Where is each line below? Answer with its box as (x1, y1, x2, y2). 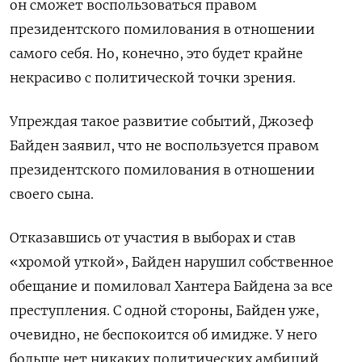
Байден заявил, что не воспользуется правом (10, 137, 319, 154)
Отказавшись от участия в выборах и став (10, 229, 296, 246)
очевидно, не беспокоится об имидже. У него (10, 326, 318, 343)
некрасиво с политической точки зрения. (10, 69, 296, 86)
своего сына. (10, 185, 94, 202)
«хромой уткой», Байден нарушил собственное (10, 253, 334, 270)
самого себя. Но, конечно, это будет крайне (10, 44, 303, 61)
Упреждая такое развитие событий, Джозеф (10, 112, 314, 129)
